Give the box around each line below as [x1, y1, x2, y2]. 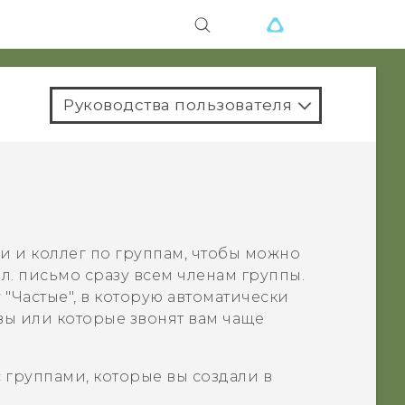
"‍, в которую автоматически [68, 288, 289, 306]
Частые [11, 288, 69, 306]
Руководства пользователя [63, 96, 292, 114]
